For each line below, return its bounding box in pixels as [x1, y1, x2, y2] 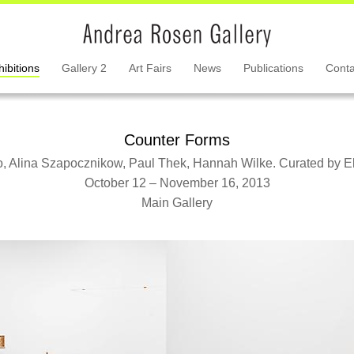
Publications [243, 62, 303, 74]
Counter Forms [124, 131, 230, 149]
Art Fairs [128, 62, 171, 74]
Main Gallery [141, 196, 213, 209]
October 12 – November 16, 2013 [84, 176, 270, 190]
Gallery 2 [61, 62, 107, 74]
